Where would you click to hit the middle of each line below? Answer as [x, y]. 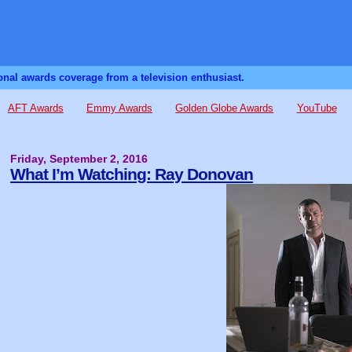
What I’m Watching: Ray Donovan [132, 174]
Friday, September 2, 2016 [79, 159]
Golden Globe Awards [225, 108]
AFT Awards [35, 108]
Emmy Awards [119, 108]
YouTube [317, 108]
